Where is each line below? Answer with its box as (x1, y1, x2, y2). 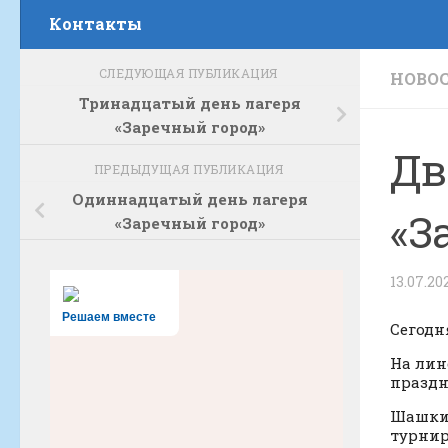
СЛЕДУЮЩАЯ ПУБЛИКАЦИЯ (98, 65, 282, 82)
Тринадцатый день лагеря (79, 93, 301, 114)
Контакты (49, 13, 142, 35)
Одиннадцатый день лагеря (72, 188, 308, 209)
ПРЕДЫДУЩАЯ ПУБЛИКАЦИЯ (93, 160, 287, 177)
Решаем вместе (62, 310, 156, 325)
